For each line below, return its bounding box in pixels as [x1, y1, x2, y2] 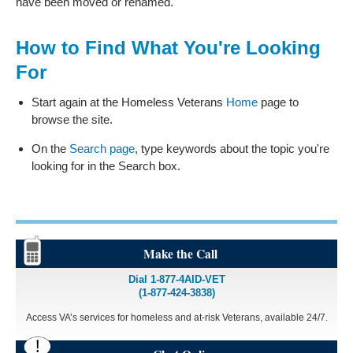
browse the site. [32, 112, 113, 126]
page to [258, 95, 299, 109]
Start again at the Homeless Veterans [32, 95, 226, 109]
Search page [69, 141, 135, 155]
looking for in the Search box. [32, 158, 180, 173]
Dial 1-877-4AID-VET [128, 273, 225, 285]
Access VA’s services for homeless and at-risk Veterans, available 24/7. [25, 312, 328, 323]
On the [32, 141, 69, 155]
